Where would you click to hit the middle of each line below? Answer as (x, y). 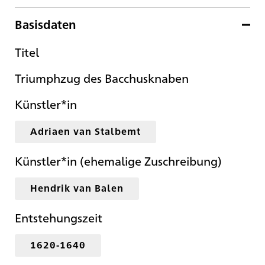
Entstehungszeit (59, 218)
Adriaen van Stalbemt (85, 131)
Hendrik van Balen (77, 188)
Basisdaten (46, 25)
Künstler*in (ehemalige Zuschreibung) (118, 161)
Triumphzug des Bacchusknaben (102, 78)
